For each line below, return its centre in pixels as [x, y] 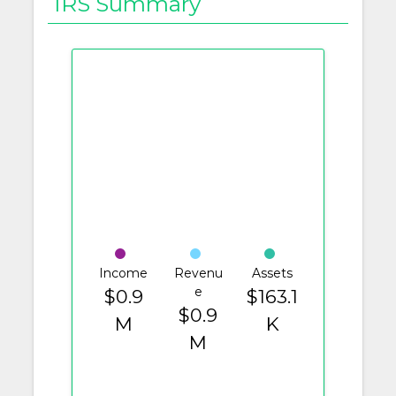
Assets [273, 273]
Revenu [198, 273]
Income [124, 273]
